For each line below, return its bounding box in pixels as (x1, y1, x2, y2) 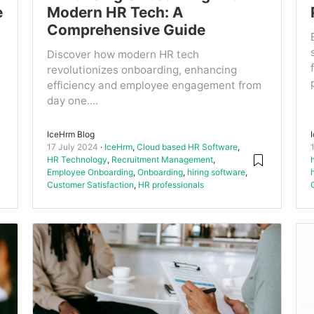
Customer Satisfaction (46, 179, 134, 191)
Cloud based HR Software (136, 142, 238, 153)
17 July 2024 (46, 142, 98, 153)
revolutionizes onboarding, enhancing (46, 63, 237, 77)
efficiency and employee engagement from (46, 78, 261, 93)
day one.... (46, 94, 98, 108)
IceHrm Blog (46, 129, 95, 140)
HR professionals (137, 179, 204, 191)
